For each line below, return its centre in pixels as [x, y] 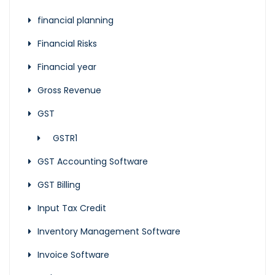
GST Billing [59, 185]
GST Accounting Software [93, 162]
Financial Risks [67, 44]
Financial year [67, 67]
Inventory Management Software [109, 232]
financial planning [76, 21]
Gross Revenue [69, 91]
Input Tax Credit [72, 208]
